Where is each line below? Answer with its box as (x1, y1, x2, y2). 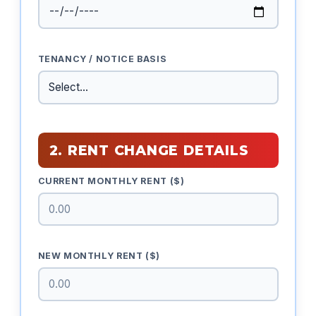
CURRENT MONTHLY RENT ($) (37, 176, 185, 187)
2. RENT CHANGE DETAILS (49, 141, 249, 159)
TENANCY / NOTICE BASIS (37, 54, 167, 65)
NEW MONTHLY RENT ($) (37, 250, 160, 262)
